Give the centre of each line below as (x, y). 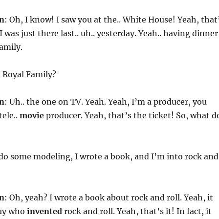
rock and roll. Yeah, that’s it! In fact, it (137, 211)
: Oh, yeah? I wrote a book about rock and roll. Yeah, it (109, 197)
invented (44, 211)
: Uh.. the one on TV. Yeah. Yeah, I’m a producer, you (105, 101)
